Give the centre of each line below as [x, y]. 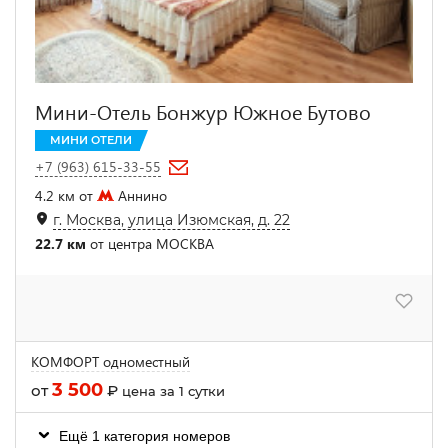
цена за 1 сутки [173, 391]
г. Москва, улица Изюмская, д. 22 [171, 220]
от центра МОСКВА [150, 244]
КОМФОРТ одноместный [110, 362]
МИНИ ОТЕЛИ [91, 140]
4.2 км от [66, 196]
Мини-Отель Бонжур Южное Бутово [203, 111]
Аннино [140, 196]
